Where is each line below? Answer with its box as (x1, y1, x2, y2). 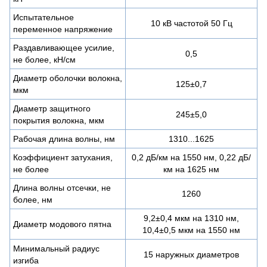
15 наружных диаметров (144, 249, 239, 259)
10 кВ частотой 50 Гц (150, 18, 232, 28)
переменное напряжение (13, 24, 113, 34)
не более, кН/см (13, 54, 76, 64)
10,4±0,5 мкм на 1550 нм (142, 225, 240, 235)
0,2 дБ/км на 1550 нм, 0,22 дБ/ (132, 152, 251, 162)
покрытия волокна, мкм (13, 115, 104, 125)
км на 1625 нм (163, 164, 219, 174)
